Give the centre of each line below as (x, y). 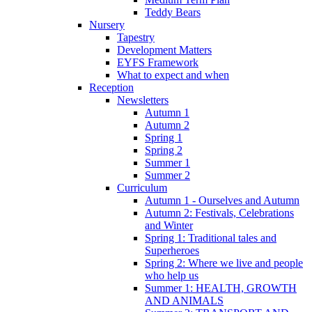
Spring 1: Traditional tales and (211, 237)
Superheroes (172, 250)
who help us (172, 275)
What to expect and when (173, 75)
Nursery (107, 24)
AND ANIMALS (184, 300)
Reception (111, 87)
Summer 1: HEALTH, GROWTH (221, 288)
